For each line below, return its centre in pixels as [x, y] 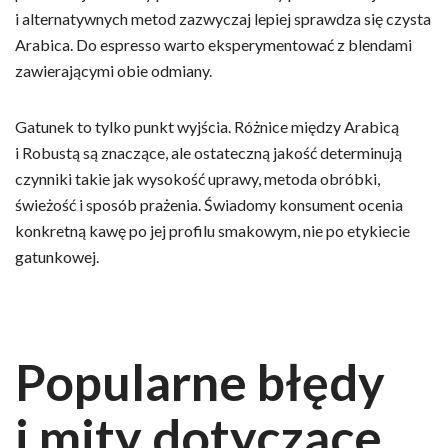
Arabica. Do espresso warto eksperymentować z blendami [213, 44]
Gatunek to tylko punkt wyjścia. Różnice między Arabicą [207, 126]
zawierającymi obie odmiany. [113, 70]
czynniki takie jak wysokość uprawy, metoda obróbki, [197, 178]
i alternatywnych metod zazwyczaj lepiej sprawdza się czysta [223, 18]
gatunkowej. [57, 256]
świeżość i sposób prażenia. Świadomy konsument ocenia [209, 204]
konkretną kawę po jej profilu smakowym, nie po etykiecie [212, 230]
